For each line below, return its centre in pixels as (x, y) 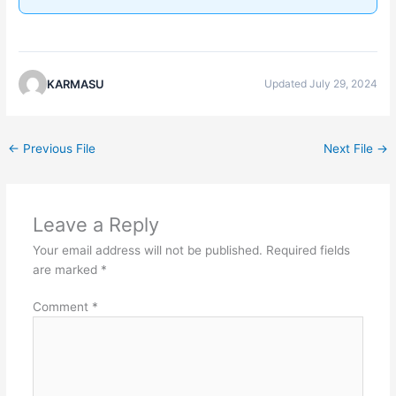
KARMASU (76, 84)
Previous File (58, 148)
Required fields (308, 250)
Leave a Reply (95, 224)
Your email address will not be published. (147, 250)
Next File (350, 148)
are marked (66, 269)
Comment (62, 307)
